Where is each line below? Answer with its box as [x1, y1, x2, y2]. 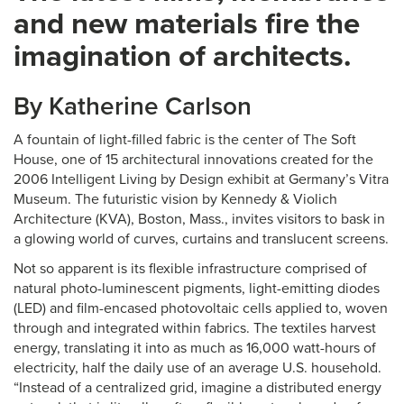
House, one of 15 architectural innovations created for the [14, 151, 373, 169]
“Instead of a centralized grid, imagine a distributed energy [14, 379, 381, 397]
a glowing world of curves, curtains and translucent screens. [14, 230, 389, 248]
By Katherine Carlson [14, 91, 252, 122]
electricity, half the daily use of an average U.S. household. [14, 359, 381, 377]
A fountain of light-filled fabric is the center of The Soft [14, 131, 356, 149]
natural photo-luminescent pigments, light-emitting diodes [14, 280, 380, 298]
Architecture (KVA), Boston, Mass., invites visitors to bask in [14, 210, 385, 228]
